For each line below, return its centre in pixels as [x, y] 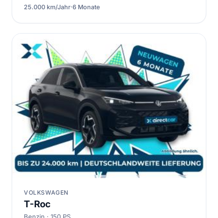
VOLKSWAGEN [46, 193]
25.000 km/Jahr [47, 7]
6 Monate [86, 7]
